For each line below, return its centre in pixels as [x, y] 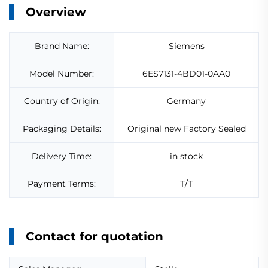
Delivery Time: [62, 156]
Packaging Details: [62, 129]
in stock [186, 156]
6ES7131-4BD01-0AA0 [186, 74]
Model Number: [62, 74]
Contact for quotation [95, 237]
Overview [56, 12]
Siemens [186, 46]
